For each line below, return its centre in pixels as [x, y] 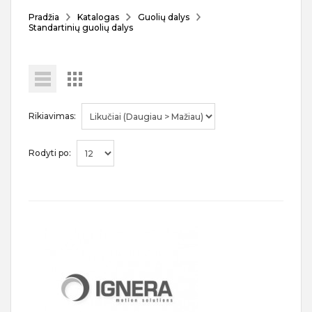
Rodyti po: [50, 153]
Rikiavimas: [52, 116]
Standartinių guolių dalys [81, 28]
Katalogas [99, 17]
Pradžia [44, 17]
